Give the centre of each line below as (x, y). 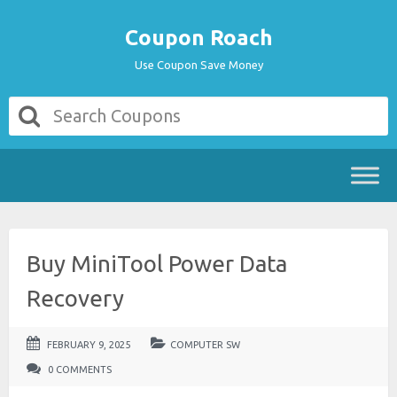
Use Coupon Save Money (198, 65)
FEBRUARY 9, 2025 (89, 345)
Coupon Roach (198, 38)
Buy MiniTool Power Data (157, 264)
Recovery (75, 298)
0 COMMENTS (78, 370)
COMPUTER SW (205, 345)
